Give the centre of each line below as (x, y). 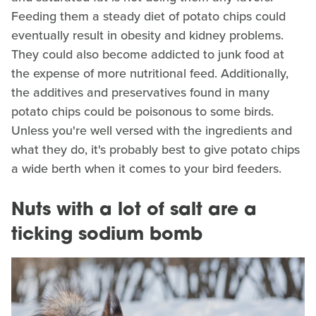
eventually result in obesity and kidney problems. (147, 35)
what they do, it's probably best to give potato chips (156, 149)
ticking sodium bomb (107, 235)
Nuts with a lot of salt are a (134, 210)
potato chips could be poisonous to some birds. (142, 111)
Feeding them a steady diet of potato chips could (148, 16)
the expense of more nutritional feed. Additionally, (150, 73)
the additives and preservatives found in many (140, 92)
